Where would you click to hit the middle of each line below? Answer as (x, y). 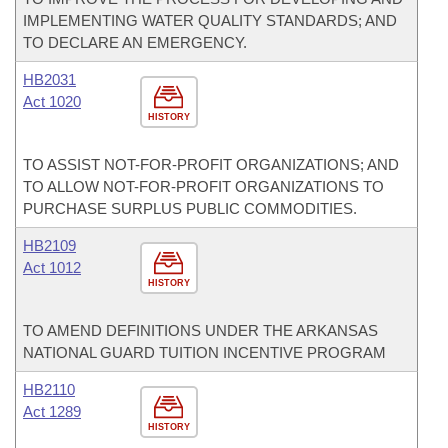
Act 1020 (52, 101)
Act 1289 (52, 411)
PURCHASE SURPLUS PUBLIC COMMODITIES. (190, 208)
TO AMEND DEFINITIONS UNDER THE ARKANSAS (200, 330)
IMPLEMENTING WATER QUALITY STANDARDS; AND (210, 20)
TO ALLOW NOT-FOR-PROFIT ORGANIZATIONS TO (203, 186)
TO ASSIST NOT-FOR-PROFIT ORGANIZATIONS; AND (211, 164)
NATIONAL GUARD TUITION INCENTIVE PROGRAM (204, 352)
